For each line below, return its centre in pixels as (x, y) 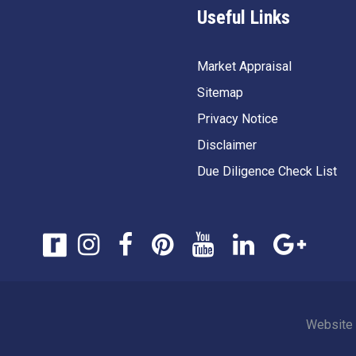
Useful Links (244, 18)
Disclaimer (227, 145)
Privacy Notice (238, 119)
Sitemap (220, 93)
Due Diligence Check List (267, 172)
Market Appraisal (244, 67)
